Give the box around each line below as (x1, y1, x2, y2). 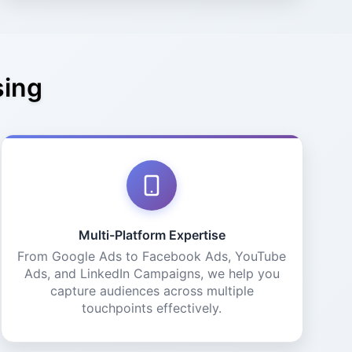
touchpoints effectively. (82, 300, 222, 316)
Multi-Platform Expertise (78, 227, 225, 243)
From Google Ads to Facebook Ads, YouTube (17, 248, 287, 264)
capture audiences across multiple (49, 283, 254, 299)
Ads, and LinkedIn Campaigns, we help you (24, 266, 280, 281)
